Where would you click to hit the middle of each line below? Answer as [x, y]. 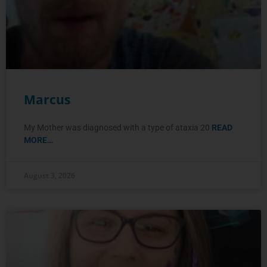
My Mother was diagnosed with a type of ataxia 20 [118, 127]
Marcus [47, 99]
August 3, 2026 [49, 175]
